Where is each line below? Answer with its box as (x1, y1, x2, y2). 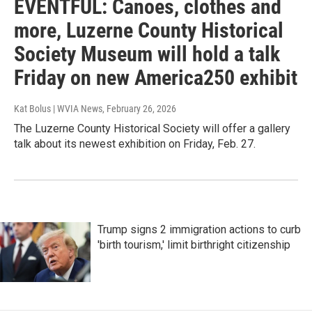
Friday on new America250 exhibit (14, 65, 297, 91)
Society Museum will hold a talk (14, 42, 280, 67)
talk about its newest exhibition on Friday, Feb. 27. (14, 137, 256, 151)
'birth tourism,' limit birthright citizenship (97, 238, 290, 252)
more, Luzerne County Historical (14, 18, 283, 43)
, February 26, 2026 (102, 103, 176, 115)
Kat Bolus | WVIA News (14, 103, 102, 115)
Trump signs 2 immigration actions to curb (97, 223, 301, 237)
